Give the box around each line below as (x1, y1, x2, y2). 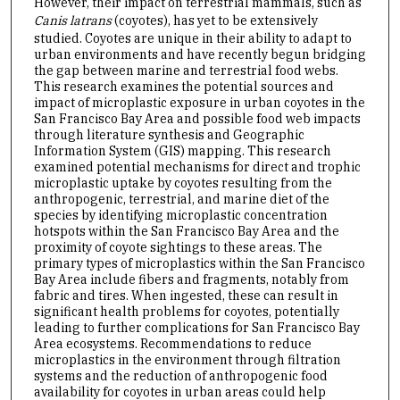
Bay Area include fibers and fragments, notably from (33, 271, 349, 287)
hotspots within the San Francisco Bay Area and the (33, 222, 339, 239)
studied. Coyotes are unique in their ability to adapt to (33, 29, 352, 46)
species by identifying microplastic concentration (33, 206, 328, 223)
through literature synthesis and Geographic (33, 126, 304, 143)
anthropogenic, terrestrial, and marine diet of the (33, 190, 329, 207)
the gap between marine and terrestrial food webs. (33, 62, 338, 79)
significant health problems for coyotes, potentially (33, 303, 339, 320)
